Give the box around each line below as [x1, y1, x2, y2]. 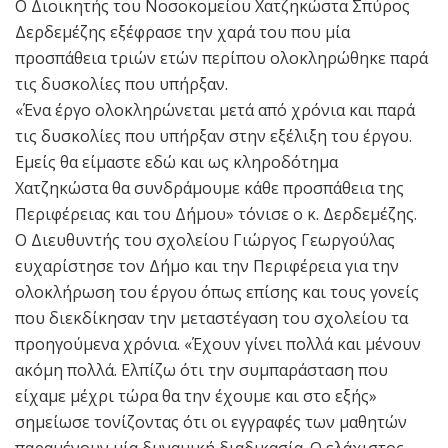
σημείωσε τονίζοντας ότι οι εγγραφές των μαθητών [15, 411, 407, 434]
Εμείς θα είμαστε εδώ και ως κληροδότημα [15, 151, 338, 174]
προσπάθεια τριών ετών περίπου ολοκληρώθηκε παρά [15, 47, 428, 70]
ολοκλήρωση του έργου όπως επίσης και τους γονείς [15, 281, 419, 304]
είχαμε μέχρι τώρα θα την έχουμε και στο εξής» [15, 385, 377, 408]
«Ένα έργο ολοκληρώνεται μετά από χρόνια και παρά [15, 99, 415, 122]
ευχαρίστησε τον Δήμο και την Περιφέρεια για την [15, 255, 399, 278]
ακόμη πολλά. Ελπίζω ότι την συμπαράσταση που [15, 359, 388, 382]
